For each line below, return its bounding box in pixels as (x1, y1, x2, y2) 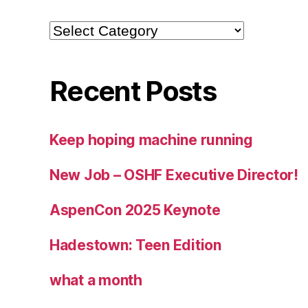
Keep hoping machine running (49, 131, 253, 148)
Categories (49, 20, 102, 34)
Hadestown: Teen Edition (49, 236, 221, 254)
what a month (49, 271, 142, 289)
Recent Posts (49, 74, 217, 108)
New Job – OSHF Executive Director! (49, 166, 298, 184)
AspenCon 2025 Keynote (49, 201, 221, 219)
